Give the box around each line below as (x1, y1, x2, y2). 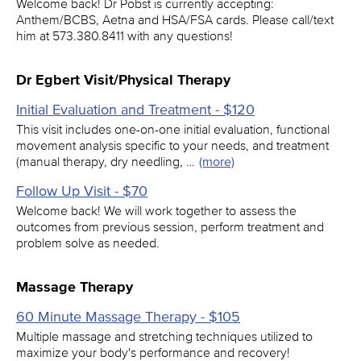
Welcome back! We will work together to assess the (16, 203, 297, 218)
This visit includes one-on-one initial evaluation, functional (16, 122, 330, 136)
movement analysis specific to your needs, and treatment (16, 138, 329, 152)
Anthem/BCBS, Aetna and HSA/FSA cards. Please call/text (16, 12, 334, 27)
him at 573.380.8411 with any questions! (16, 28, 233, 43)
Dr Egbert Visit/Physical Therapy (16, 72, 230, 88)
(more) (199, 154, 234, 168)
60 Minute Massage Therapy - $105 (16, 309, 240, 325)
